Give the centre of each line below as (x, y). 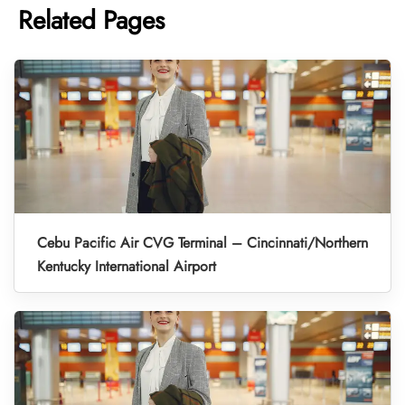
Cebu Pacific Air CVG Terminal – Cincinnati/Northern (202, 243)
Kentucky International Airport (127, 267)
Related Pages (91, 21)
